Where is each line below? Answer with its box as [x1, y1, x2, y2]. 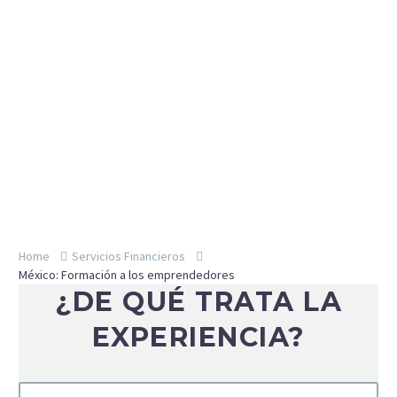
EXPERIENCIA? [91, 321, 306, 354]
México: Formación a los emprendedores [19, 267, 235, 283]
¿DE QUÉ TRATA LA [55, 285, 342, 318]
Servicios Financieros [72, 248, 185, 264]
